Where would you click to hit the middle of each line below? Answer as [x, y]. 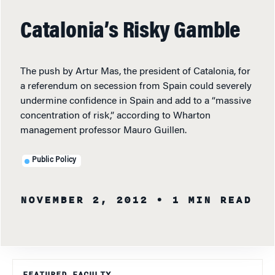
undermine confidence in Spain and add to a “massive [136, 101]
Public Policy [54, 161]
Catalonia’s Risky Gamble [130, 32]
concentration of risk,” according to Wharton [115, 116]
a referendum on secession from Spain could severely [136, 86]
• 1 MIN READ [204, 200]
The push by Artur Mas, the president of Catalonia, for [135, 72]
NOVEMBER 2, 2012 [84, 200]
